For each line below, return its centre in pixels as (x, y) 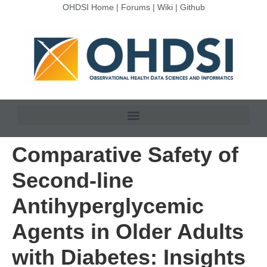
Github (192, 7)
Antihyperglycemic (108, 206)
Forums (135, 7)
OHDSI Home (88, 7)
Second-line (73, 181)
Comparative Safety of (125, 155)
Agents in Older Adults (128, 232)
